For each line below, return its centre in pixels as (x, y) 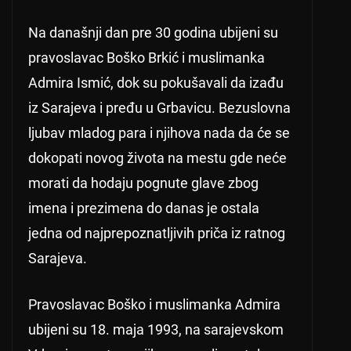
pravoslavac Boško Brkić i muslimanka (147, 58)
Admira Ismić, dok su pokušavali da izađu (156, 83)
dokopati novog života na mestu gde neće (157, 158)
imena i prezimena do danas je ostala (144, 208)
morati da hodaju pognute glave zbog (143, 183)
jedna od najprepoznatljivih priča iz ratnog (157, 233)
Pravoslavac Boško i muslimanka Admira (154, 305)
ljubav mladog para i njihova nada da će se (159, 133)
